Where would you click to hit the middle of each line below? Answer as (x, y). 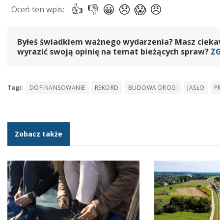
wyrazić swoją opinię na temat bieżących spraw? (114, 51)
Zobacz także (39, 134)
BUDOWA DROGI (153, 87)
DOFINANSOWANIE (57, 87)
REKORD (107, 87)
